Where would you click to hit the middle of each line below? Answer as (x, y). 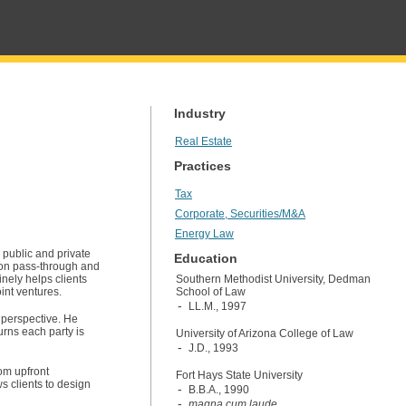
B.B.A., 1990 (219, 390)
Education (206, 258)
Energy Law (204, 234)
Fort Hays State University (239, 375)
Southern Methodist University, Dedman (273, 279)
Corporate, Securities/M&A (240, 214)
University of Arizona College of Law (265, 333)
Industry (200, 113)
